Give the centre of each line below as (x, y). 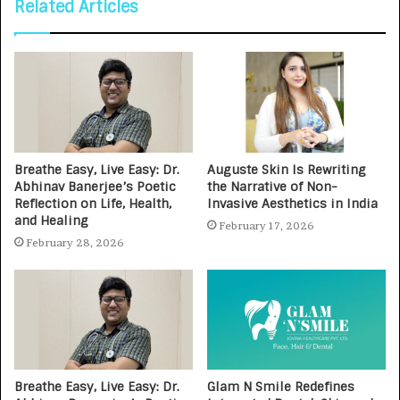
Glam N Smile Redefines (281, 387)
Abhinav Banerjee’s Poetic (95, 186)
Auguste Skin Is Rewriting (287, 169)
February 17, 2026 (267, 225)
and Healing (51, 220)
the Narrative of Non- (272, 186)
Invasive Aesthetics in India (292, 203)
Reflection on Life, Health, (93, 203)
